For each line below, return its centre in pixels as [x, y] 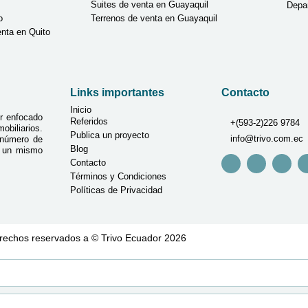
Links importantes [118, 92]
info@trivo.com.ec [267, 138]
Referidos [89, 121]
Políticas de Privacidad [117, 190]
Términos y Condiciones [119, 176]
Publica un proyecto [110, 135]
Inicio [81, 109]
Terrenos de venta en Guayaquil [154, 18]
